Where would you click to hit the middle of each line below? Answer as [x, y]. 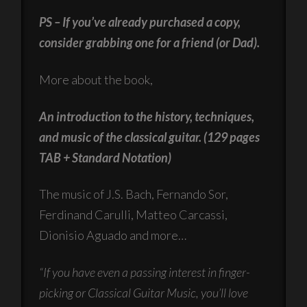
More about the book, [96, 80]
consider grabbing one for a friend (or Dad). [150, 43]
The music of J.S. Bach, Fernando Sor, [134, 194]
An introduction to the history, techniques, [147, 116]
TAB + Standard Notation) [106, 157]
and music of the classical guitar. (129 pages [150, 137]
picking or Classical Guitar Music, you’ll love [144, 292]
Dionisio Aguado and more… [113, 235]
